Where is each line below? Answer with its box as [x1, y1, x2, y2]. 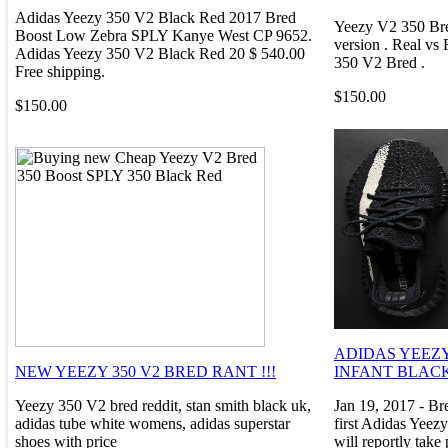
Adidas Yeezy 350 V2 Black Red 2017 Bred [15, 8, 296, 26]
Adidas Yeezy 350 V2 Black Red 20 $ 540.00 [15, 44, 305, 62]
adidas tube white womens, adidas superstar [15, 414, 290, 432]
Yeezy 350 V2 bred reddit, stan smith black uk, [15, 396, 311, 414]
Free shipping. [15, 62, 105, 80]
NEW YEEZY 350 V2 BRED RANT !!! [15, 362, 276, 380]
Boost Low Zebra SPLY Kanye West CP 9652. [15, 26, 312, 44]
